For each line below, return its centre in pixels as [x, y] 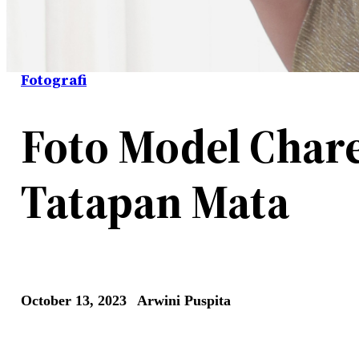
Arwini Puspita [184, 300]
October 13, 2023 [74, 300]
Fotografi [54, 80]
